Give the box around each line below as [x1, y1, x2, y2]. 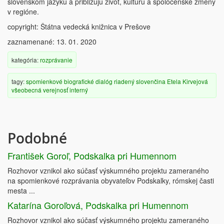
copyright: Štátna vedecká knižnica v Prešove [7, 21, 150, 31]
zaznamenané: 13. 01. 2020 [7, 36, 96, 46]
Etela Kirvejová [167, 77, 208, 85]
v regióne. [7, 6, 39, 16]
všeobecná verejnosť [11, 85, 68, 94]
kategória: [11, 55, 40, 64]
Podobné [7, 129, 67, 147]
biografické [64, 77, 94, 85]
